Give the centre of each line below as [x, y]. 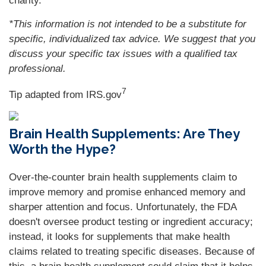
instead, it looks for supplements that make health [119, 237]
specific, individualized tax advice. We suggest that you [132, 39]
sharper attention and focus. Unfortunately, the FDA [123, 207]
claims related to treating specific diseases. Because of [132, 251]
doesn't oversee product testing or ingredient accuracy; [131, 222]
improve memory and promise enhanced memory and [127, 192]
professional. [37, 69]
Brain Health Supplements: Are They [124, 134]
